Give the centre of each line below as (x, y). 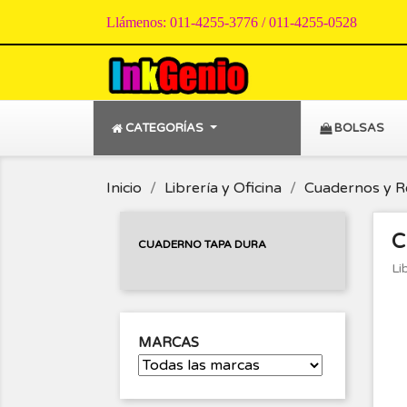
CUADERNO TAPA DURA (202, 245)
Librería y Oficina (223, 189)
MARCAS (169, 343)
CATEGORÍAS (164, 129)
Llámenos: (138, 22)
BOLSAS (359, 129)
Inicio (124, 189)
